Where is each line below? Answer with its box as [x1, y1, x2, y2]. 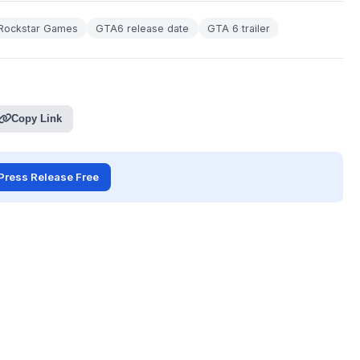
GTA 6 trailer [207, 22, 270, 35]
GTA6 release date [96, 22, 190, 35]
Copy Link [10, 112, 62, 125]
